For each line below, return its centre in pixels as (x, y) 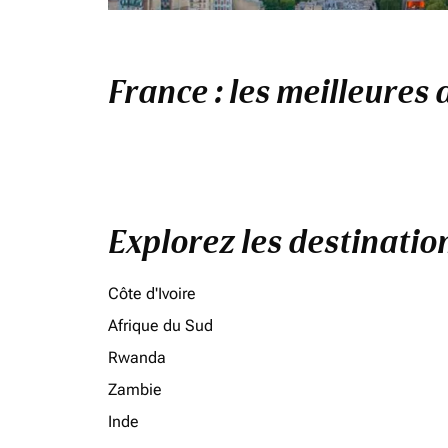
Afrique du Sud (160, 325)
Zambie (135, 389)
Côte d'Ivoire (152, 293)
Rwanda (137, 357)
